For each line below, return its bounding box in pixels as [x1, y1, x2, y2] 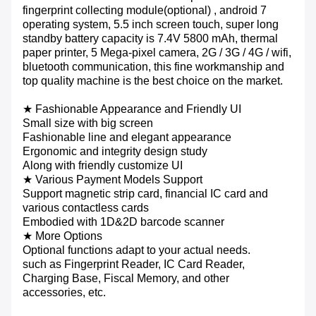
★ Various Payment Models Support [23, 174, 202, 186]
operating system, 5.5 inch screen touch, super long [23, 18, 279, 31]
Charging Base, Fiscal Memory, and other [23, 272, 229, 285]
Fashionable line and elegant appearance [23, 131, 231, 144]
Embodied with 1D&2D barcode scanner [23, 216, 224, 229]
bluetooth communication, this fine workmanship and [23, 61, 284, 73]
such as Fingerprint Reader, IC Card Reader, [23, 258, 245, 271]
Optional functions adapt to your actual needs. [23, 244, 250, 257]
